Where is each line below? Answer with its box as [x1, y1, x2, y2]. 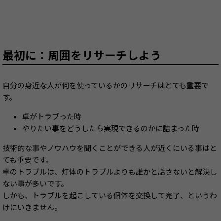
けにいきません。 [2, 202, 62, 213]
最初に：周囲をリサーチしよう [2, 48, 161, 64]
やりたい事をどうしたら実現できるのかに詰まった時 [22, 123, 199, 134]
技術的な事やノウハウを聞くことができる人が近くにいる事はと [2, 143, 217, 154]
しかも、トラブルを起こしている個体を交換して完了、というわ [2, 190, 217, 201]
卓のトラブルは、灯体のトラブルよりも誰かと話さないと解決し [2, 167, 217, 178]
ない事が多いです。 [2, 179, 68, 189]
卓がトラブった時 [22, 111, 81, 122]
